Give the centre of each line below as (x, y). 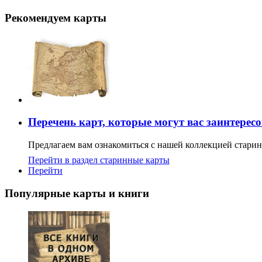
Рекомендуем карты (56, 18)
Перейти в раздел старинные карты (99, 160)
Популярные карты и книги (77, 193)
